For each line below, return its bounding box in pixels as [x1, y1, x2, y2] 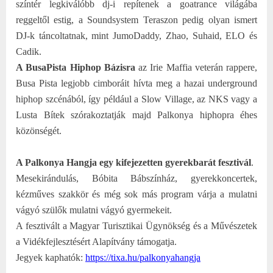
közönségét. [16, 125, 62, 136]
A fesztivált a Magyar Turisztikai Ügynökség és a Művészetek [16, 220, 257, 231]
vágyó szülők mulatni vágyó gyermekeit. [16, 204, 172, 215]
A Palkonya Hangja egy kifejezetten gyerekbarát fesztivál [16, 157, 251, 168]
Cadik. [16, 46, 41, 57]
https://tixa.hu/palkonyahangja [85, 252, 200, 263]
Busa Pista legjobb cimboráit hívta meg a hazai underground [16, 77, 257, 88]
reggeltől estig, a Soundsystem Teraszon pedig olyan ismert [16, 14, 257, 25]
